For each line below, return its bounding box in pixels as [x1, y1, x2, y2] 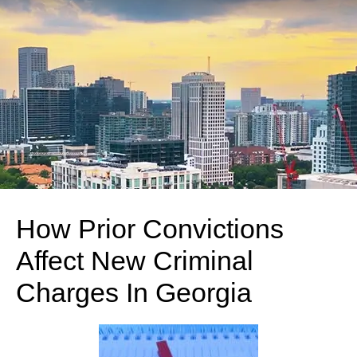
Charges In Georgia [16, 277, 252, 308]
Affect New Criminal [16, 245, 253, 276]
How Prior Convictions [16, 213, 284, 244]
